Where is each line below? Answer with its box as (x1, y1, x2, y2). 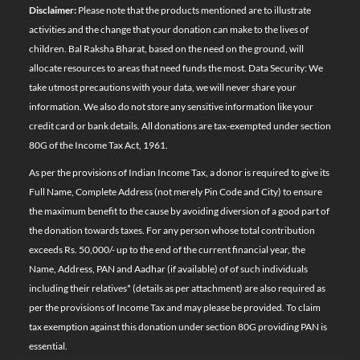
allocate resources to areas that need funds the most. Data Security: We (28, 62, 323, 75)
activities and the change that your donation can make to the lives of (28, 23, 309, 36)
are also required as (242, 282, 325, 295)
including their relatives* (28, 282, 133, 295)
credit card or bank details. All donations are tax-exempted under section (28, 120, 331, 133)
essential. (28, 340, 67, 353)
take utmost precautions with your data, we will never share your (28, 81, 297, 94)
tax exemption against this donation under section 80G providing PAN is (28, 321, 327, 333)
